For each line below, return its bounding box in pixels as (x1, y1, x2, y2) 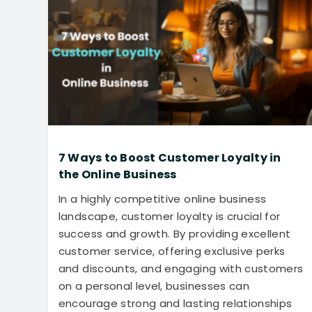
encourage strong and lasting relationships (58, 295, 292, 311)
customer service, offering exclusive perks (58, 243, 286, 258)
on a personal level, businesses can (58, 278, 250, 293)
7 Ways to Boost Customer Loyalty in (58, 149, 281, 166)
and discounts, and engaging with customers (58, 260, 304, 276)
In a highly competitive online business (58, 191, 267, 206)
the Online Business (58, 166, 177, 182)
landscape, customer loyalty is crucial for (58, 208, 281, 224)
